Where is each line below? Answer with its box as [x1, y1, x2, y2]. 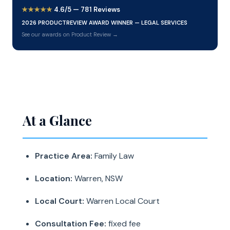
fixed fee [106, 218, 141, 229]
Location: [35, 173, 72, 184]
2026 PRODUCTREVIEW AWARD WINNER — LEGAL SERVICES [22, 19, 187, 26]
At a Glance [23, 111, 92, 129]
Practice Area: [35, 150, 92, 161]
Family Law [92, 150, 134, 161]
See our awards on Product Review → [22, 31, 118, 38]
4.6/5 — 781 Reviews [52, 5, 120, 14]
